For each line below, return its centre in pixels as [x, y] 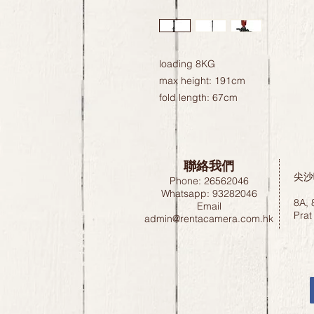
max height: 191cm [202, 81]
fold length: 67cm [198, 98]
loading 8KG [187, 64]
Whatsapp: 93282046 [209, 194]
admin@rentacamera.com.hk [209, 219]
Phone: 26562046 [209, 181]
